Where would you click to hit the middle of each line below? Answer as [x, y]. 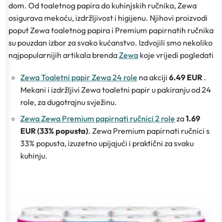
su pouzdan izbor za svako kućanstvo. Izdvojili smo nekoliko [111, 43]
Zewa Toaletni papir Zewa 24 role [79, 78]
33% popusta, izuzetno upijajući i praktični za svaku [107, 143]
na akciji [153, 78]
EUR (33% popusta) [54, 131]
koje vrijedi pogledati [176, 55]
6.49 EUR [186, 78]
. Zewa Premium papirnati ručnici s [149, 131]
